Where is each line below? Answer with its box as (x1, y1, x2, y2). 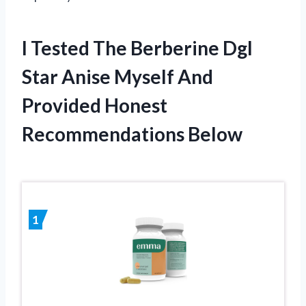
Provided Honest (22, 94, 167, 117)
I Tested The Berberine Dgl (22, 36, 253, 60)
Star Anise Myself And (22, 65, 213, 89)
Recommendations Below (22, 122, 242, 146)
